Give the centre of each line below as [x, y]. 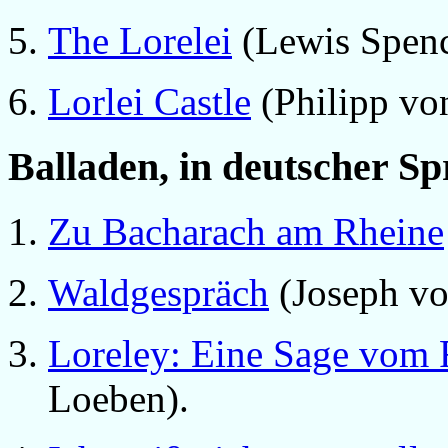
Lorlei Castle [149, 102]
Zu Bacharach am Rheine [246, 231]
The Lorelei [140, 41]
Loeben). [118, 398]
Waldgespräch [158, 292]
